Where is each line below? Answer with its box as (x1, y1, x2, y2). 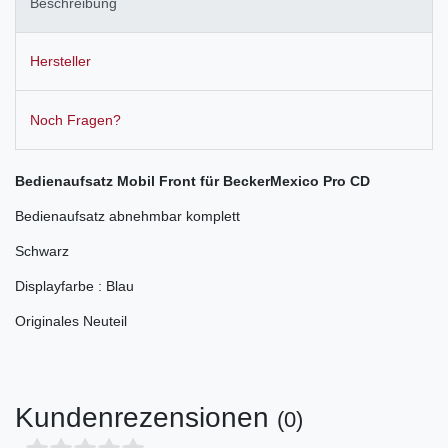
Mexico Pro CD (270, 172, 370, 189)
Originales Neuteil (15, 312, 127, 329)
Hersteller (30, 53, 91, 70)
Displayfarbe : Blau (15, 277, 134, 294)
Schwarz (15, 242, 69, 259)
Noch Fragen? (30, 111, 121, 128)
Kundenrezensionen (15, 401, 277, 433)
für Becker (200, 172, 270, 189)
